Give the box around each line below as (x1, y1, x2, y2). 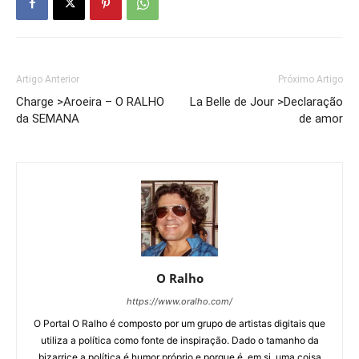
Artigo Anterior (16, 73, 79, 85)
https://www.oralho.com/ (127, 295, 232, 307)
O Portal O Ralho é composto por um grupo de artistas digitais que (34, 317, 325, 329)
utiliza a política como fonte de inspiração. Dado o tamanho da (40, 333, 319, 346)
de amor (299, 111, 343, 126)
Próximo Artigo (278, 73, 343, 85)
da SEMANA (16, 111, 79, 126)
